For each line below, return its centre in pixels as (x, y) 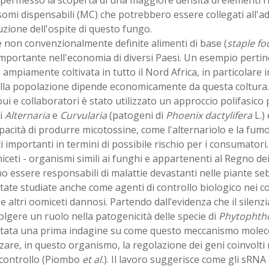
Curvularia (83, 115)
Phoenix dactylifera (209, 115)
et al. (93, 259)
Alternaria (27, 115)
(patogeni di (136, 115)
